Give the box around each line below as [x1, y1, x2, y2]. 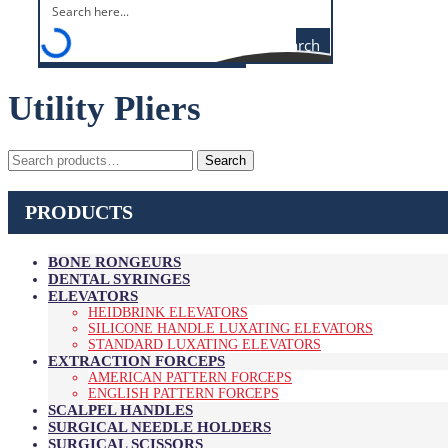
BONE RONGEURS [48, 253, 181, 270]
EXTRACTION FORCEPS [48, 352, 225, 369]
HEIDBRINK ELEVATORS [88, 304, 248, 320]
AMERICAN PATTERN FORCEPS [88, 369, 292, 385]
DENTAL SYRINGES [48, 270, 190, 287]
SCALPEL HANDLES [48, 401, 193, 418]
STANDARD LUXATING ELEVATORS [88, 336, 321, 352]
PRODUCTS [25, 200, 133, 223]
